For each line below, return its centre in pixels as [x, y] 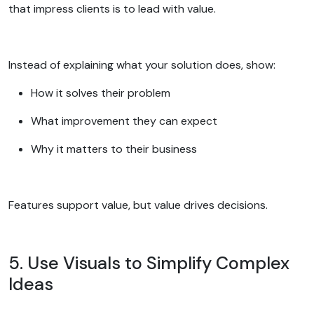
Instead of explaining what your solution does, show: [143, 64]
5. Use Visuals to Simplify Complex [149, 263]
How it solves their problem [102, 93]
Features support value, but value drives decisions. [139, 205]
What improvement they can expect [125, 121]
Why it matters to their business [115, 149]
